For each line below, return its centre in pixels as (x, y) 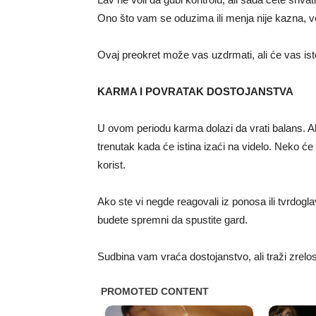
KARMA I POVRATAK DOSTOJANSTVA (195, 91)
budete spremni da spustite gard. (172, 219)
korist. (111, 164)
